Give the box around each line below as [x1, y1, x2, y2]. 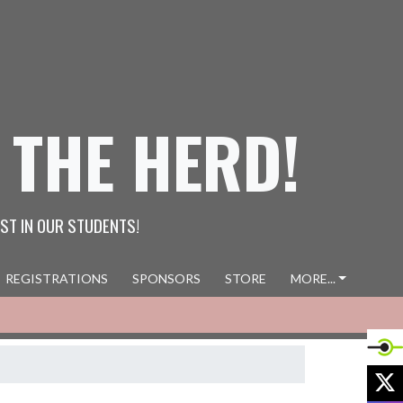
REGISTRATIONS [4, 271, 108, 286]
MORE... [290, 271, 336, 286]
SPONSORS [131, 271, 201, 286]
